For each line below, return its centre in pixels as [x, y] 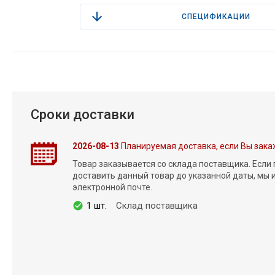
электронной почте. [112, 187]
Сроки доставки [82, 114]
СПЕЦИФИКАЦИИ [216, 16]
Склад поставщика [157, 205]
